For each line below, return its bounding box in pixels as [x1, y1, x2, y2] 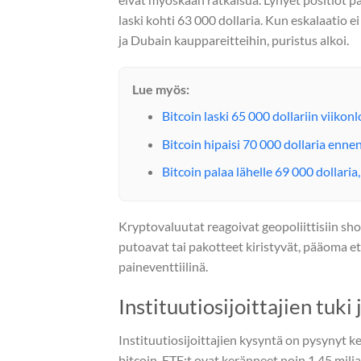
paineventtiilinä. [118, 258, 208, 274]
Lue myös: [132, 81, 189, 97]
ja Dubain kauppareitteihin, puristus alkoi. [118, 32, 349, 48]
